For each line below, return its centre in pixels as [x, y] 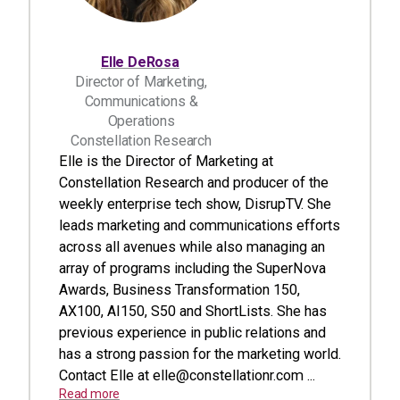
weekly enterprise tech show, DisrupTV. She [195, 204]
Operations [141, 121]
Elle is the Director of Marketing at [166, 161]
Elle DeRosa [140, 62]
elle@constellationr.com [228, 375]
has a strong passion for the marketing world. [200, 354]
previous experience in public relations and [192, 333]
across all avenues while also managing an [192, 247]
